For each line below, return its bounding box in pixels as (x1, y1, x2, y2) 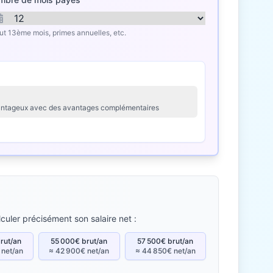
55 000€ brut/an (51, 236, 108, 246)
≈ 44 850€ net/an (135, 246, 196, 255)
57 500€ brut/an (137, 236, 194, 246)
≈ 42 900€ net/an (49, 246, 110, 255)
